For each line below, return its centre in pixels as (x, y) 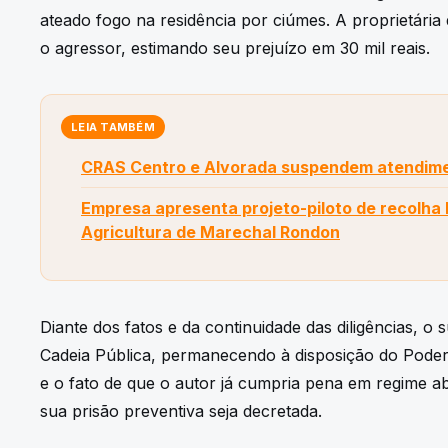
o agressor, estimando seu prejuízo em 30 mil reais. (235, 47)
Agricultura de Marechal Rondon (210, 231)
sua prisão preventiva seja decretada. (181, 410)
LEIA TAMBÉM (113, 126)
